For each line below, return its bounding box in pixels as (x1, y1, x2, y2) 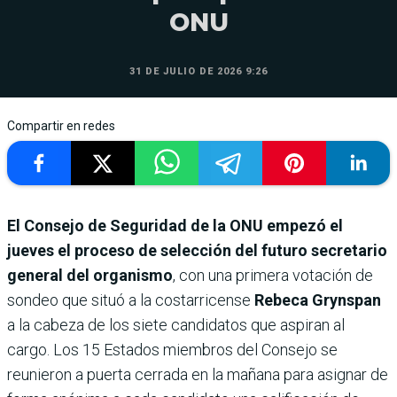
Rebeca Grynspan (254, 290, 381, 309)
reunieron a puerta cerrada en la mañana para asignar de (7, 364, 388, 384)
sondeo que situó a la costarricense (7, 290, 254, 309)
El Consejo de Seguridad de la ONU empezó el (7, 215, 343, 235)
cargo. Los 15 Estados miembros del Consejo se (7, 339, 338, 359)
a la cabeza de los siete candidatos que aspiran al (7, 315, 345, 334)
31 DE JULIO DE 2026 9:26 (129, 65, 268, 77)
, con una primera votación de (173, 265, 373, 284)
